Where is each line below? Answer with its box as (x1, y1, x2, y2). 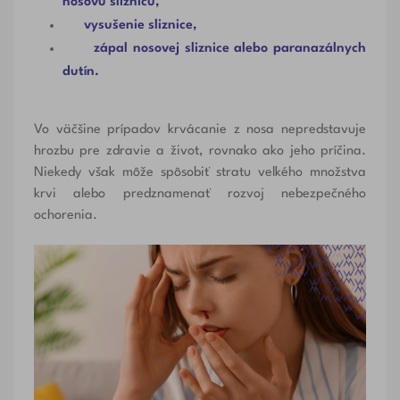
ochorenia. (33, 208, 97, 222)
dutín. (62, 64, 99, 79)
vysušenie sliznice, (83, 18, 197, 32)
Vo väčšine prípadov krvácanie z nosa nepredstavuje (33, 122, 367, 137)
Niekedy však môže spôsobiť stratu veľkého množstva (33, 165, 367, 179)
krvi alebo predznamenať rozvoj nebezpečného (33, 187, 367, 201)
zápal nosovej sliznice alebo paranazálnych (93, 41, 367, 55)
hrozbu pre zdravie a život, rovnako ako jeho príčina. (33, 144, 367, 158)
